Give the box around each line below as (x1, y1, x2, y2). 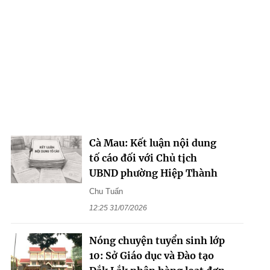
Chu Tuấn (89, 187, 123, 196)
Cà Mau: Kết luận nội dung (89, 137, 216, 149)
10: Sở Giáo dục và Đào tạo (89, 250, 214, 262)
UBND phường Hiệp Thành (89, 167, 218, 180)
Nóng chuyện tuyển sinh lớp (89, 234, 225, 247)
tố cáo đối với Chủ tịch (89, 152, 197, 165)
